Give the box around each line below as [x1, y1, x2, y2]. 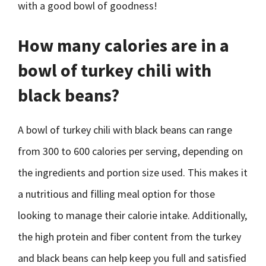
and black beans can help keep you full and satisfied [18, 251, 246, 265]
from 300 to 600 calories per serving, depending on [18, 144, 243, 158]
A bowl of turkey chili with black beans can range [18, 123, 232, 137]
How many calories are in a [18, 34, 229, 56]
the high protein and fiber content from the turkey [18, 230, 241, 243]
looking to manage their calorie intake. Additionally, [18, 208, 247, 222]
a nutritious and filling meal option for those [18, 187, 215, 201]
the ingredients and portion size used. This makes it [18, 166, 248, 179]
